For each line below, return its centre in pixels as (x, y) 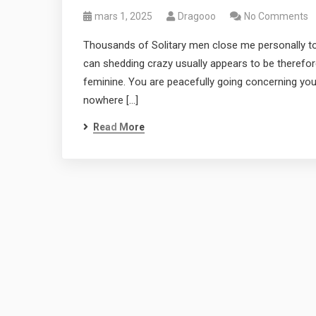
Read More (119, 127)
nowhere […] (111, 100)
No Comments (276, 16)
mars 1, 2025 (123, 16)
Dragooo (197, 16)
